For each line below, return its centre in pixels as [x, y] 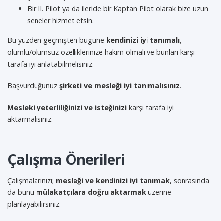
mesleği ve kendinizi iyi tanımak [113, 180]
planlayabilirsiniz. [34, 204]
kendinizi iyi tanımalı [143, 40]
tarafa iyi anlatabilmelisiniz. [51, 64]
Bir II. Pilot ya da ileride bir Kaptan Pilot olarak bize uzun [118, 9]
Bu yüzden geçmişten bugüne [57, 40]
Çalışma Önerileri [66, 159]
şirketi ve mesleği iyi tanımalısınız [119, 86]
